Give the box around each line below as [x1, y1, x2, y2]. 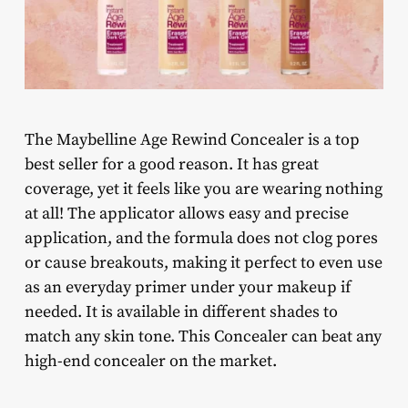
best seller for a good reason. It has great [24, 153, 319, 175]
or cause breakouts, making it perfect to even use [24, 251, 382, 273]
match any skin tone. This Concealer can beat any [24, 325, 382, 347]
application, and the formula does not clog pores [24, 227, 378, 249]
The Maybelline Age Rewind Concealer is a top [24, 128, 360, 150]
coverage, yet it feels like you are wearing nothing [24, 178, 382, 199]
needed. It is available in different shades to [24, 301, 338, 322]
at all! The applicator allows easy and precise [24, 202, 349, 224]
